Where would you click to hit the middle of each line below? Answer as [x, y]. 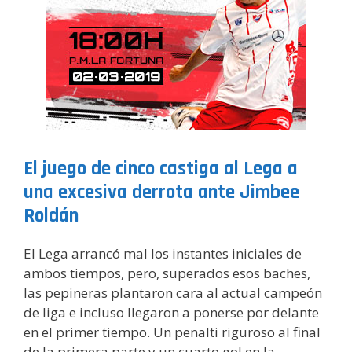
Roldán [51, 216]
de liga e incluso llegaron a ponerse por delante [171, 312]
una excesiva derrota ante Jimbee [161, 192]
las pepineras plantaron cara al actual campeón [173, 293]
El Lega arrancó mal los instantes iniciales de [163, 253]
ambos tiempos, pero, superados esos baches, [167, 273]
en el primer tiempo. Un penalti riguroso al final [172, 332]
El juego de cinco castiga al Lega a [161, 169]
